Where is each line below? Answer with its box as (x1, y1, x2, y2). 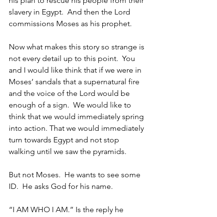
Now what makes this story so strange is (9, 42, 146, 51)
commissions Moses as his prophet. (9, 19, 139, 28)
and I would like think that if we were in (9, 65, 143, 75)
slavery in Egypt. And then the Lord (9, 7, 132, 16)
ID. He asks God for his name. (9, 182, 117, 191)
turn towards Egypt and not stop (9, 135, 121, 144)
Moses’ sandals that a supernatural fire (9, 77, 141, 86)
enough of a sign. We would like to (9, 100, 133, 109)
